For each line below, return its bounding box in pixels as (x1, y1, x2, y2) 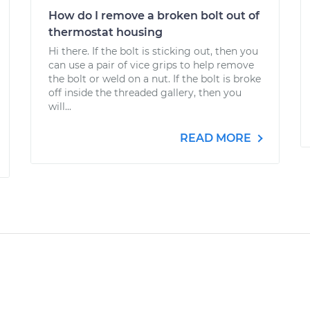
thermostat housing (48, 26, 163, 39)
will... (48, 100, 71, 113)
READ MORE (180, 131, 254, 145)
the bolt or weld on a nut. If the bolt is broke (48, 73, 261, 85)
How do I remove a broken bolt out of (48, 9, 259, 22)
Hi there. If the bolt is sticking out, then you (48, 45, 258, 57)
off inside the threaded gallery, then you (48, 86, 241, 99)
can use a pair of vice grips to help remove (48, 59, 254, 71)
